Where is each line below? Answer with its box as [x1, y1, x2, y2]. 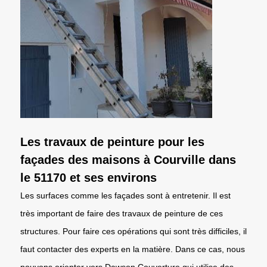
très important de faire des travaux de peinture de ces [20, 208, 223, 218]
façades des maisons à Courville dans [20, 153, 236, 166]
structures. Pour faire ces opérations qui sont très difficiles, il [20, 226, 247, 236]
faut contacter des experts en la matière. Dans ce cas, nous [20, 244, 245, 254]
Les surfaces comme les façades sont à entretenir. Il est [20, 190, 231, 200]
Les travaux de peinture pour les [20, 135, 204, 148]
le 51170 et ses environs [20, 170, 157, 184]
